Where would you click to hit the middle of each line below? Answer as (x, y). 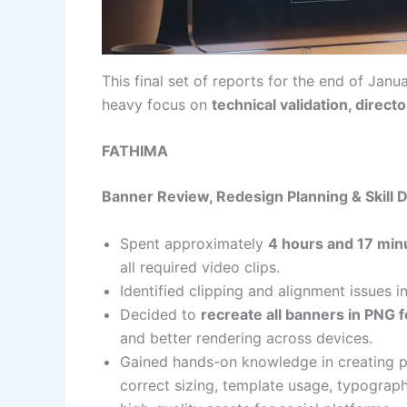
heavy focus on (157, 104)
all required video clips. (200, 267)
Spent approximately (194, 243)
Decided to (160, 314)
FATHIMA (135, 151)
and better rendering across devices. (246, 338)
